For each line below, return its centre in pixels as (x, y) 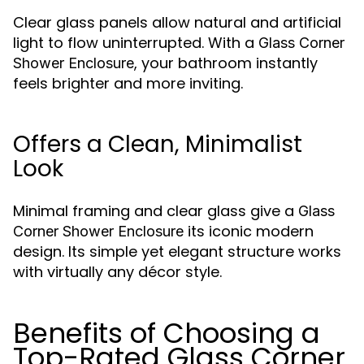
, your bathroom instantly (226, 63)
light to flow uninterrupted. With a (136, 43)
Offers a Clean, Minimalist (158, 144)
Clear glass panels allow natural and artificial (177, 22)
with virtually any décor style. (117, 272)
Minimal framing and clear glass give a (156, 211)
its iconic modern (249, 231)
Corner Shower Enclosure (98, 231)
